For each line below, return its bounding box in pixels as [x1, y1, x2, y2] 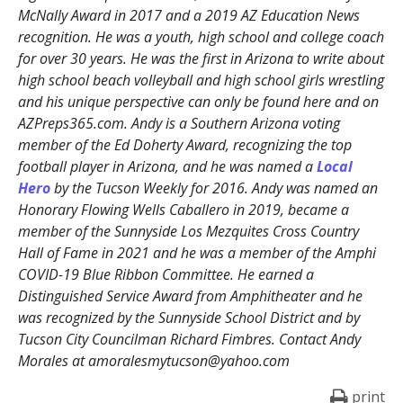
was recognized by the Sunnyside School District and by [17, 307, 360, 327]
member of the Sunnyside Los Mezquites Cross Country [17, 220, 359, 241]
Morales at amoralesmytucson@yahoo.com [17, 350, 290, 371]
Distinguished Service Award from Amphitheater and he [17, 285, 363, 306]
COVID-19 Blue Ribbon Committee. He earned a [17, 264, 314, 284]
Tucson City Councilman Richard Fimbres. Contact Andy [17, 328, 361, 349]
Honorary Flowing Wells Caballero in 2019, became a [17, 199, 349, 219]
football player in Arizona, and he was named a [17, 156, 317, 176]
